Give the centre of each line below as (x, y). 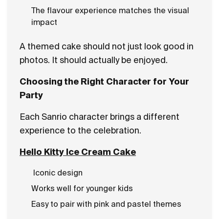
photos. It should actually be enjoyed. (94, 60)
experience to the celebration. (80, 130)
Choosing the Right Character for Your (104, 81)
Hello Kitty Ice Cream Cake (78, 152)
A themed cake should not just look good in (107, 46)
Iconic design (58, 173)
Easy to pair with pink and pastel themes (106, 204)
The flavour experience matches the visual (110, 10)
